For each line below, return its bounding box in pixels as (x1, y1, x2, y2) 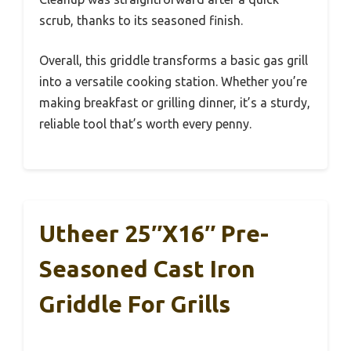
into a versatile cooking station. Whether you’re (39, 74, 307, 89)
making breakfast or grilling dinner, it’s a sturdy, (39, 95, 310, 110)
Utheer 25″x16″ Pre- (39, 219, 269, 247)
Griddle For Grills (39, 290, 230, 317)
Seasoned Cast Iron (39, 255, 255, 282)
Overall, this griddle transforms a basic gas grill (39, 52, 308, 67)
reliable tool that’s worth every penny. (39, 116, 251, 131)
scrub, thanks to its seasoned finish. (39, 13, 243, 27)
